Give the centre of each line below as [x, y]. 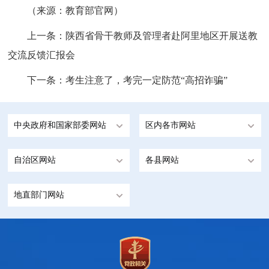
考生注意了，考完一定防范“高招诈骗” [147, 80]
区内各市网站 [171, 125]
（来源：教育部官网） [75, 10]
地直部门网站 [39, 195]
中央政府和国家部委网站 [60, 125]
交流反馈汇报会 [42, 55]
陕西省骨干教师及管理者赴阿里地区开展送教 [162, 35]
